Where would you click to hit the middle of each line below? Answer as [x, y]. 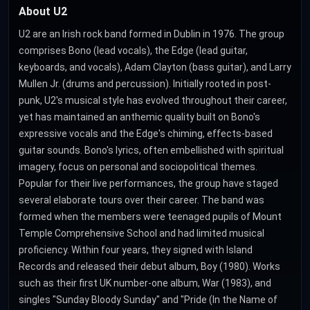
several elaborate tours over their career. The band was [142, 200]
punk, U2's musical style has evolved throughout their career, [153, 101]
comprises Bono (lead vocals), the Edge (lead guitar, [133, 51]
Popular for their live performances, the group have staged [148, 184]
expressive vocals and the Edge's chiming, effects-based [146, 134]
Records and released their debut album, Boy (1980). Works [149, 267]
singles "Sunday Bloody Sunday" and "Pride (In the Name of [148, 300]
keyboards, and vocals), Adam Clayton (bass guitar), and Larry [155, 67]
